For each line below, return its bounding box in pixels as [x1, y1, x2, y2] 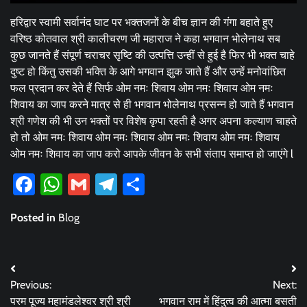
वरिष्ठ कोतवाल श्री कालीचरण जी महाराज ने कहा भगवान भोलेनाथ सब [10, 32, 280, 45]
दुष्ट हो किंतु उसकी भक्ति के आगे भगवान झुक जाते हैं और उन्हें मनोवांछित [10, 64, 286, 78]
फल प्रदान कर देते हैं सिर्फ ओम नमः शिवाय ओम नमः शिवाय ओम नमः [10, 81, 273, 95]
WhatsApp [62, 170, 160, 197]
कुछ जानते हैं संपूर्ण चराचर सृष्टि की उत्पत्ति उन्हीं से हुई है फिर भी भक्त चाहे [10, 48, 295, 62]
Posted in [10, 210, 58, 224]
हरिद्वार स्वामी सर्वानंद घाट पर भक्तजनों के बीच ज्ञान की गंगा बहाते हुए [10, 15, 273, 29]
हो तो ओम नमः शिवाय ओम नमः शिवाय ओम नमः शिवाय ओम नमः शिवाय [10, 130, 280, 144]
